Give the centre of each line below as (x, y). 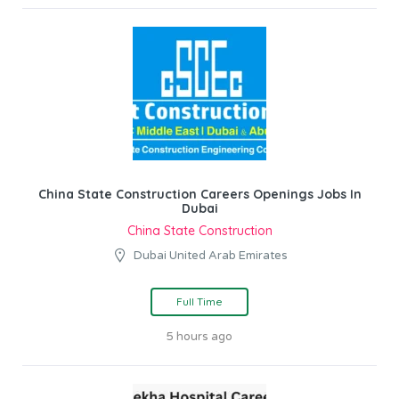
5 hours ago (199, 337)
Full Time (199, 302)
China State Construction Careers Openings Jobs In (199, 195)
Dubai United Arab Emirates (211, 256)
